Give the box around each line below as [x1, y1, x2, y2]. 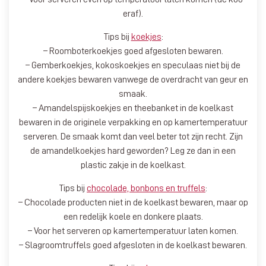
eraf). [123, 8, 143, 18]
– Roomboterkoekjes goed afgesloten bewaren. [43, 46, 223, 56]
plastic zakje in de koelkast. [80, 160, 186, 170]
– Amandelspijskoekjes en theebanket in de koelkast [33, 103, 233, 113]
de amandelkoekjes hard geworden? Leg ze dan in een [30, 145, 236, 156]
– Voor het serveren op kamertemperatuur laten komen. [28, 226, 238, 236]
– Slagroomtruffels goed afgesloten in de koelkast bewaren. [19, 240, 247, 250]
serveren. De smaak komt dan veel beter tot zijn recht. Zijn [23, 131, 243, 141]
